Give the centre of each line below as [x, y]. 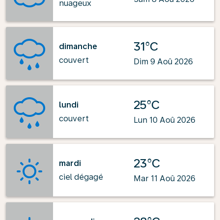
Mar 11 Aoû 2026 [165, 179]
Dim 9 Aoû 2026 [163, 62]
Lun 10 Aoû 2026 [165, 120]
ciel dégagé [81, 177]
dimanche [78, 46]
